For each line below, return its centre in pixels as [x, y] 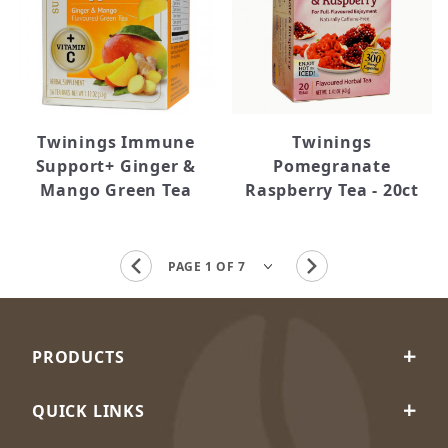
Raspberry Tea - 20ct [331, 190]
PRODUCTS [78, 357]
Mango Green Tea [116, 190]
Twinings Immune [115, 142]
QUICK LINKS [88, 411]
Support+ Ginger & [116, 166]
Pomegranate [332, 166]
